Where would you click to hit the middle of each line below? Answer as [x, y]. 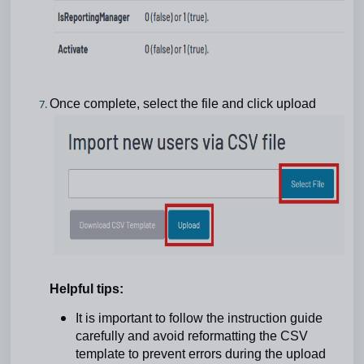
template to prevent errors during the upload [201, 353]
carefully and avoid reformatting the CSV [192, 336]
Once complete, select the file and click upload [183, 103]
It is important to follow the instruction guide [199, 318]
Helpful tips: [87, 289]
